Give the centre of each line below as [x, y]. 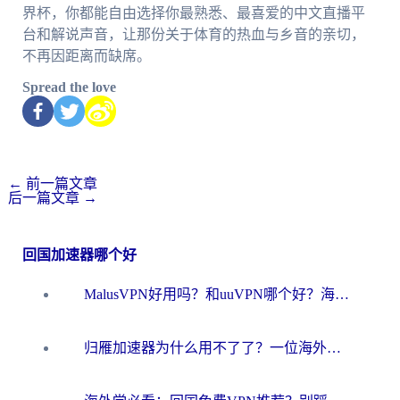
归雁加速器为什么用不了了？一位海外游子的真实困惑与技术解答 [334, 347]
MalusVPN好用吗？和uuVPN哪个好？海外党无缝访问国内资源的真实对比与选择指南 [342, 294]
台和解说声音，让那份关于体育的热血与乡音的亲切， [193, 34]
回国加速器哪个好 [79, 254]
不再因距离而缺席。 [86, 55]
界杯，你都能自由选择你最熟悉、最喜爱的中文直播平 [193, 12]
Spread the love [69, 87]
